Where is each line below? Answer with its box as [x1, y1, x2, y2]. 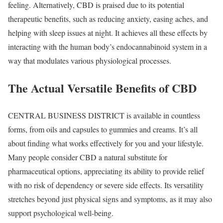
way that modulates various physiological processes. [8, 55, 171, 66]
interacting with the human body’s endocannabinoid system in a [8, 41, 207, 52]
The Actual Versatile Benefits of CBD [8, 79, 197, 97]
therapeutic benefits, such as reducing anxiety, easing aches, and [8, 13, 208, 24]
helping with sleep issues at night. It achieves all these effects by [8, 27, 208, 38]
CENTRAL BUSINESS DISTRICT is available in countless [8, 110, 200, 121]
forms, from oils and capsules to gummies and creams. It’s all [8, 124, 198, 135]
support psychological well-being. [8, 208, 113, 219]
